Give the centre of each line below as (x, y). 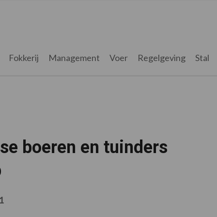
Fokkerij (23, 58)
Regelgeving (161, 58)
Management (74, 58)
